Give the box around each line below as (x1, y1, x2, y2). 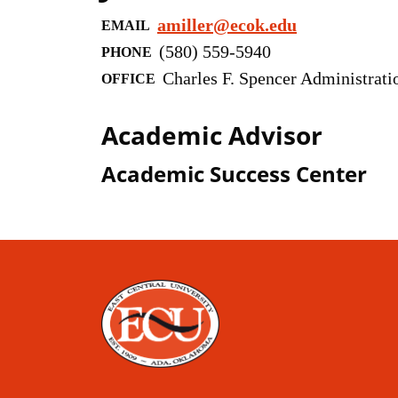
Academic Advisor (101, 118, 322, 152)
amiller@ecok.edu (157, 15, 297, 35)
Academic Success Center (101, 159, 367, 188)
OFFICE (101, 71, 155, 86)
